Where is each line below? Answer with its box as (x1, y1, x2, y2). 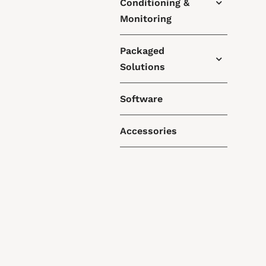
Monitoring (119, 13, 172, 24)
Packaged (119, 45, 164, 56)
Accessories (119, 125, 177, 137)
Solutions (119, 61, 165, 72)
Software (119, 93, 163, 104)
